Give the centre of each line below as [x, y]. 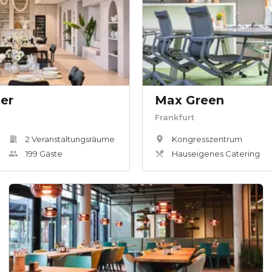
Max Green [189, 100]
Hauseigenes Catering [216, 154]
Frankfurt [175, 117]
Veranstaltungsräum [70, 139]
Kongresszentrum [207, 139]
